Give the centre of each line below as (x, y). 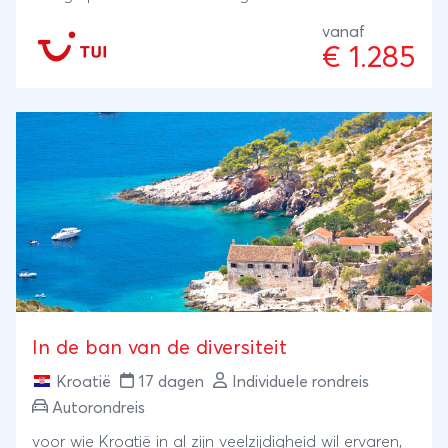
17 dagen (171, 381)
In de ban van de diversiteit (159, 347)
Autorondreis (98, 407)
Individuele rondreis (300, 381)
